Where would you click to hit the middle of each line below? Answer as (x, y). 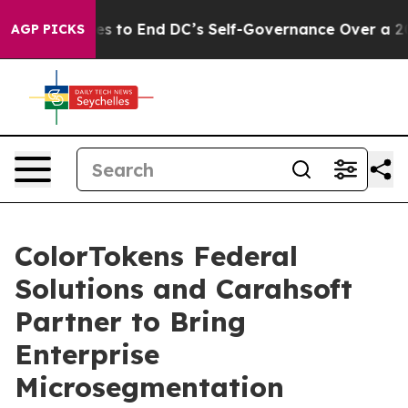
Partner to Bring (130, 321)
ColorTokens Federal (156, 256)
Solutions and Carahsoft (184, 289)
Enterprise (87, 354)
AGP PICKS (48, 29)
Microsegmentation (149, 387)
